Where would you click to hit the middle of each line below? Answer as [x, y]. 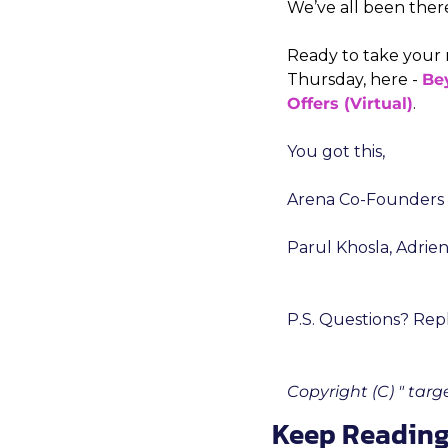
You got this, [336, 151]
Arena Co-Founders [365, 199]
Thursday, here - [354, 79]
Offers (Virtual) [350, 103]
